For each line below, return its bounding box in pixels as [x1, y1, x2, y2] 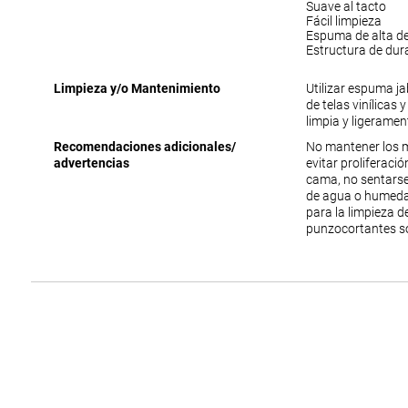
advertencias [53, 156, 129, 171]
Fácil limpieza [305, 14, 382, 29]
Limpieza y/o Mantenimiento [53, 81, 220, 97]
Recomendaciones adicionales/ [53, 139, 236, 155]
